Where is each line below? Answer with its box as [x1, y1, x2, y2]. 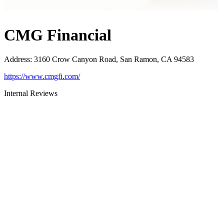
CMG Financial [4, 26, 111, 44]
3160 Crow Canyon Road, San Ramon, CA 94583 [34, 55, 194, 64]
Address [4, 55, 30, 64]
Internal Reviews [4, 89, 57, 98]
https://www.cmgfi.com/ [4, 72, 80, 81]
